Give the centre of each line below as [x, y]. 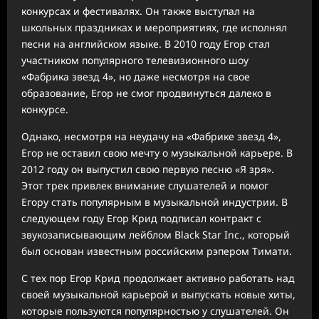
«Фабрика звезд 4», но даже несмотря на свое [136, 77]
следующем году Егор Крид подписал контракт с [141, 219]
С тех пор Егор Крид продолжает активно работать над [158, 278]
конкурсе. [45, 110]
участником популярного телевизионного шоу [135, 61]
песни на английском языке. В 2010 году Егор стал [146, 44]
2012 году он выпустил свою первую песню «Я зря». [148, 169]
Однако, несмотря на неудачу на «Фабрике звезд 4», [151, 137]
